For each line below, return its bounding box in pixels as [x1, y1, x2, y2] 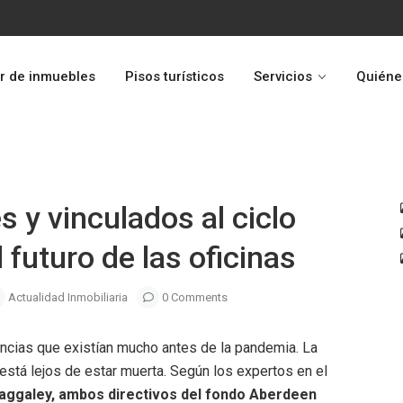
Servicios [254, 68, 312, 85]
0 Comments [159, 291, 228, 304]
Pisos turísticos [125, 68, 224, 85]
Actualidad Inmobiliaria [8, 291, 128, 304]
